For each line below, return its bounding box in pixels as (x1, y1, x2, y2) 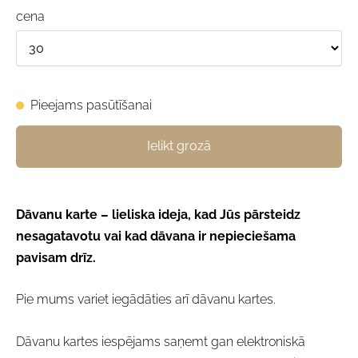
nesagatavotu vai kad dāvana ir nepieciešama (16, 228, 296, 244)
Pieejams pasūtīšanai (30, 97, 152, 113)
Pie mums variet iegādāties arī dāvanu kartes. (16, 292, 276, 308)
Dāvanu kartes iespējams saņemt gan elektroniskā (16, 333, 305, 349)
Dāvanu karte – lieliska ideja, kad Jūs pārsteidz (16, 206, 300, 222)
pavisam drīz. (16, 249, 96, 265)
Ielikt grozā (147, 138, 211, 154)
